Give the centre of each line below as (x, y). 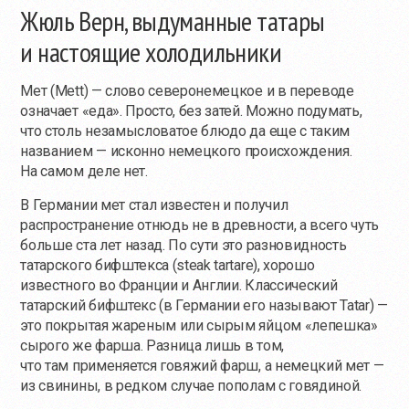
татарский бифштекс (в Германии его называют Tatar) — (204, 305)
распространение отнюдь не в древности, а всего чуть (200, 225)
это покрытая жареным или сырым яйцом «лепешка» (199, 325)
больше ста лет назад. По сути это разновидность (184, 245)
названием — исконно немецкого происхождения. (186, 151)
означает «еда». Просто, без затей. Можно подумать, (191, 110)
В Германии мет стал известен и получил (154, 204)
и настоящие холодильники (151, 51)
